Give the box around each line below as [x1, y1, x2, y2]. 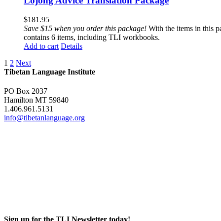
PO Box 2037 [4, 87, 47, 96]
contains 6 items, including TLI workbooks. [24, 33, 160, 42]
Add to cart [24, 42, 59, 51]
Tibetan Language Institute [4, 68, 95, 76]
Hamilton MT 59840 [4, 96, 69, 105]
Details [61, 42, 82, 51]
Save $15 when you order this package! [24, 24, 147, 33]
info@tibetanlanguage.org [4, 113, 85, 122]
